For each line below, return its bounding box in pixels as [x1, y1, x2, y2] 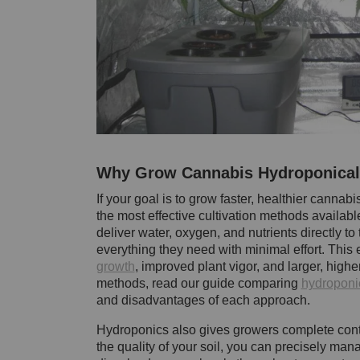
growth [96, 259, 135, 273]
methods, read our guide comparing [96, 276, 301, 290]
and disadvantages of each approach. [96, 292, 310, 307]
